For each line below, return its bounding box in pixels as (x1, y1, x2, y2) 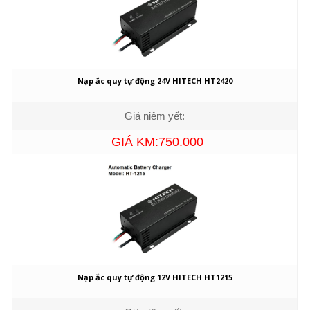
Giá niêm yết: (125, 109, 185, 122)
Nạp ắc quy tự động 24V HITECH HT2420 (77, 75, 232, 86)
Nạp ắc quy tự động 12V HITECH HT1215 (77, 271, 232, 282)
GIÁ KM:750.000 (111, 134, 203, 149)
